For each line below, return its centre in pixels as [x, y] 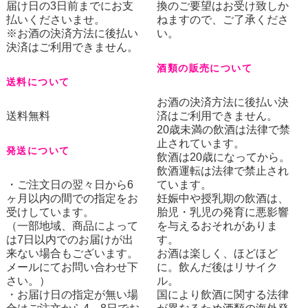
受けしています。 [50, 212]
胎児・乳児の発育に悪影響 [223, 212]
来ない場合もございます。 [72, 253]
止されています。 [201, 143]
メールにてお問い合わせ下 [72, 267]
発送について [38, 150]
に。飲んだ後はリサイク [218, 267]
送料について [38, 81]
